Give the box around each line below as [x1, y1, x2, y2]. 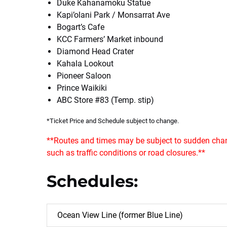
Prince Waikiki [57, 83, 107, 93]
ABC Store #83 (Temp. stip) [57, 95, 154, 105]
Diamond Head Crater [57, 47, 134, 56]
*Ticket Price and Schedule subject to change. [47, 117, 179, 125]
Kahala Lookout [57, 59, 113, 68]
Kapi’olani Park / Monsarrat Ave [57, 10, 170, 20]
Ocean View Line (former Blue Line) [57, 210, 183, 220]
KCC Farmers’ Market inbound [57, 34, 163, 44]
